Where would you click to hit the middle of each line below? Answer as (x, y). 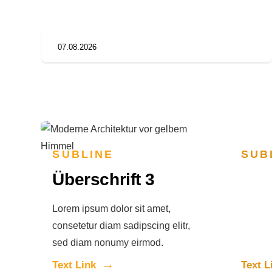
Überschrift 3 (104, 180)
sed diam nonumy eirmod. (108, 243)
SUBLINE (83, 155)
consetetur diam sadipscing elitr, (121, 226)
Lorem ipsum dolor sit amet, (112, 209)
